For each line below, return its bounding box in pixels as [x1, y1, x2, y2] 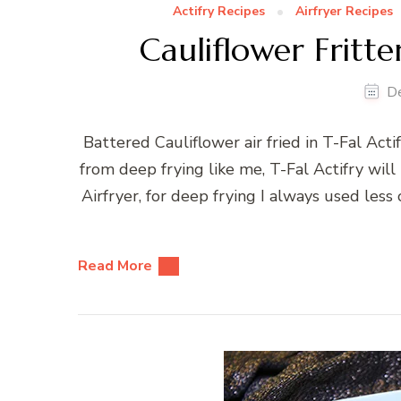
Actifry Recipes [173, 3, 265, 21]
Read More [78, 256, 152, 277]
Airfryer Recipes [295, 3, 393, 21]
